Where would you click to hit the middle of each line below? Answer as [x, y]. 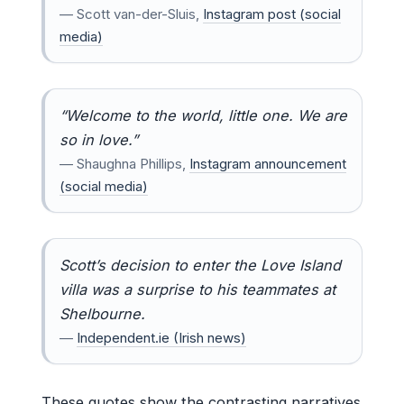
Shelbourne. [102, 313]
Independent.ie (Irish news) [161, 337]
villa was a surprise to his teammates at [197, 289]
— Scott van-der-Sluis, [131, 14]
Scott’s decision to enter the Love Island [200, 265]
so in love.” [99, 139]
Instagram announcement [268, 163]
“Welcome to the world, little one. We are [203, 115]
